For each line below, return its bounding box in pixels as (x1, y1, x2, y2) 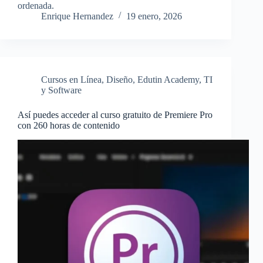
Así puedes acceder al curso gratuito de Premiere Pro (18, 110, 213, 120)
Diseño (106, 75, 133, 85)
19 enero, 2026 (126, 11, 182, 22)
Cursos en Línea (41, 75, 102, 85)
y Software (41, 85, 82, 96)
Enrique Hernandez (41, 11, 113, 22)
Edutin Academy (137, 75, 199, 85)
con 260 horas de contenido (18, 120, 120, 131)
